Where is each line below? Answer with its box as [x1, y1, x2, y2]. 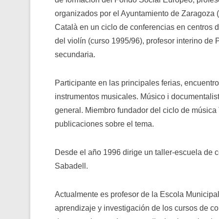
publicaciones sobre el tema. [55, 120, 154, 128]
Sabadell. [55, 162, 88, 170]
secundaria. [55, 50, 95, 59]
